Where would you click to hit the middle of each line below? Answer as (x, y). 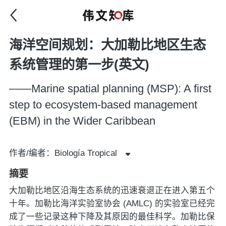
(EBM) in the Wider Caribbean (82, 121)
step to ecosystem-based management (103, 105)
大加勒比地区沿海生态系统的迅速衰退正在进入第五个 (112, 190)
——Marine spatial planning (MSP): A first (110, 89)
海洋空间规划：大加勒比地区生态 (107, 45)
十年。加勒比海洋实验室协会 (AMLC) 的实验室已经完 (112, 203)
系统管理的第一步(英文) (79, 64)
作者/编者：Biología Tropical (63, 153)
